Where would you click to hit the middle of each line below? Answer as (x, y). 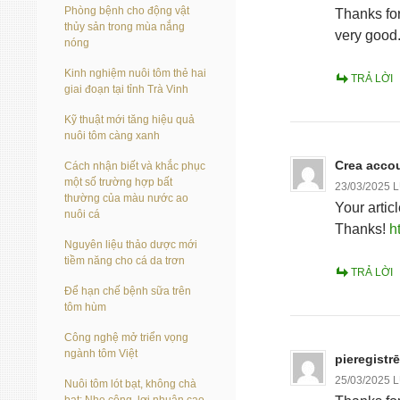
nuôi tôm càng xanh (112, 136)
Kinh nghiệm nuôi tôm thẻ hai (135, 73)
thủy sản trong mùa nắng (125, 27)
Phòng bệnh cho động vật (127, 11)
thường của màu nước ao (126, 198)
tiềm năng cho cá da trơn (125, 261)
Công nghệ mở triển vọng (126, 337)
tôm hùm (85, 307)
